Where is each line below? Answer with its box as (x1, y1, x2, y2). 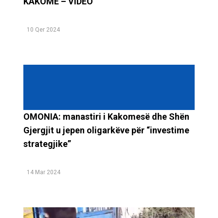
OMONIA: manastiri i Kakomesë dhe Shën (23, 111, 189, 122)
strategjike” (23, 138, 71, 149)
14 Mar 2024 (27, 168, 60, 176)
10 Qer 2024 (27, 26, 60, 33)
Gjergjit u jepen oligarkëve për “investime (23, 125, 189, 135)
